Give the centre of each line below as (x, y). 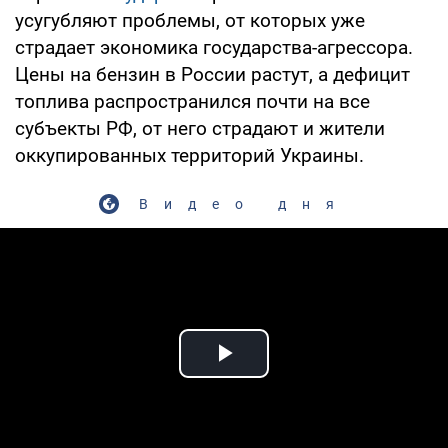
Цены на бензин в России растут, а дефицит (212, 74)
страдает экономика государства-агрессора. (214, 47)
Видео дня (244, 203)
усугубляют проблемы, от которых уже (190, 20)
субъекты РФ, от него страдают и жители (200, 128)
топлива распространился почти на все (192, 101)
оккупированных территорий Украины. (189, 155)
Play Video (296, 376)
